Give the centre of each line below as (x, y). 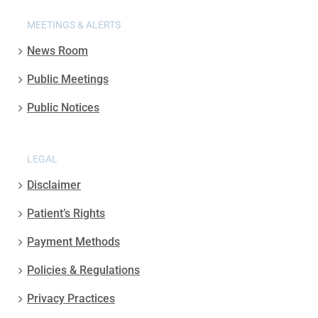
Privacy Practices (71, 298)
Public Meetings (68, 79)
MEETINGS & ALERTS (74, 24)
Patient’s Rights (66, 213)
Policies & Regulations (83, 270)
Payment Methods (73, 241)
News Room (57, 50)
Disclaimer (54, 185)
